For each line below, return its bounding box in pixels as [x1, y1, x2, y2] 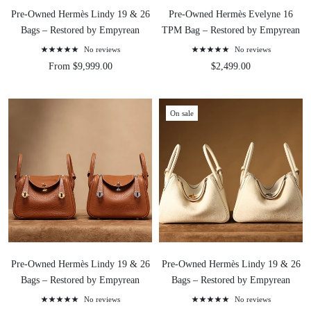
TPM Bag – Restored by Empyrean [162, 25, 300, 36]
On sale [170, 109, 194, 118]
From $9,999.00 [48, 61, 112, 72]
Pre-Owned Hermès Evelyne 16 [169, 9, 293, 20]
